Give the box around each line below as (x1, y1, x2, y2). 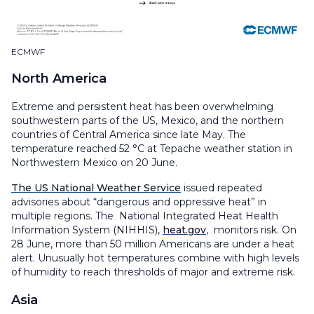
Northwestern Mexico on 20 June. (11, 156, 177, 169)
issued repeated (181, 181, 262, 194)
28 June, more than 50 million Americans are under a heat (11, 237, 294, 250)
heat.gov (163, 223, 206, 236)
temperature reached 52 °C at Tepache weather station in (11, 142, 292, 155)
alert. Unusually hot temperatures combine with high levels (11, 251, 299, 264)
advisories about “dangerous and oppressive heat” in (11, 195, 266, 208)
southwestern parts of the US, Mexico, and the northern (11, 114, 284, 127)
